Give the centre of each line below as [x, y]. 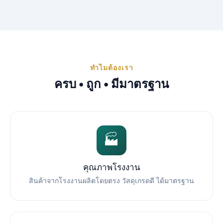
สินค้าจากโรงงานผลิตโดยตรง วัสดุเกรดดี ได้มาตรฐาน [111, 180]
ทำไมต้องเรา [111, 67]
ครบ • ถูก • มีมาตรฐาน [111, 84]
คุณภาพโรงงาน [111, 167]
